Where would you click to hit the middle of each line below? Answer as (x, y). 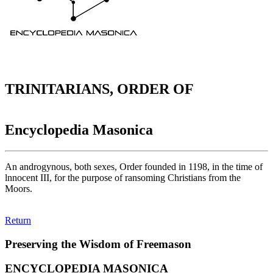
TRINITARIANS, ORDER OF (99, 89)
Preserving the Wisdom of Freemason (98, 244)
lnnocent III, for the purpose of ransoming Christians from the (123, 177)
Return (18, 220)
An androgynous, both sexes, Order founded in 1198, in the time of (134, 166)
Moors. (19, 188)
